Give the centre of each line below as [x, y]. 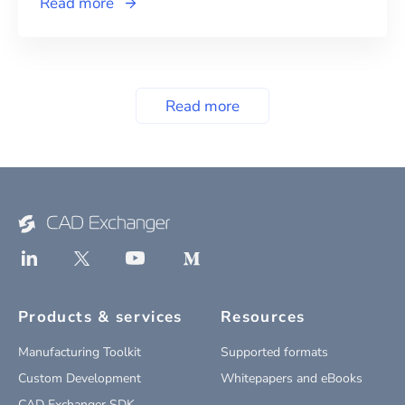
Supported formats [274, 353]
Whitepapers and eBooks [292, 379]
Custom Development [80, 379]
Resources [263, 317]
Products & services [100, 317]
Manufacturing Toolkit [80, 353]
